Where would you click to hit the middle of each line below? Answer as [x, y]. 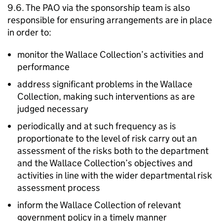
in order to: [29, 32]
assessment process [59, 188]
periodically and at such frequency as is [97, 126]
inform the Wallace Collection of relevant [99, 205]
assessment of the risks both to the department [113, 151]
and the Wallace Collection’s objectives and [105, 163]
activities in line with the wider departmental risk [115, 175]
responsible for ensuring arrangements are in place [110, 20]
